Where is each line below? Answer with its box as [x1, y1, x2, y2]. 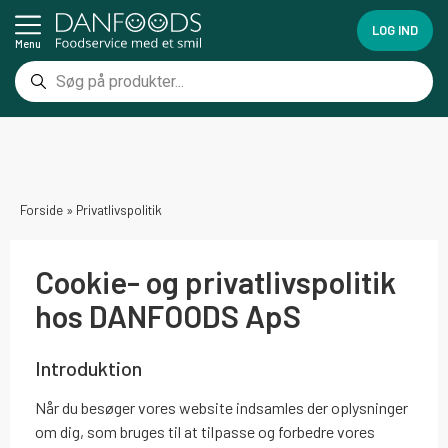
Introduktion [35, 356, 142, 380]
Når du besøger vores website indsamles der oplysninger [35, 398, 408, 417]
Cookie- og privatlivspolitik [35, 263, 396, 300]
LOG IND [371, 22, 418, 38]
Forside [20, 201, 63, 218]
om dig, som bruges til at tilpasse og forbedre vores [35, 422, 375, 441]
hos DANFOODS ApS [35, 297, 301, 334]
